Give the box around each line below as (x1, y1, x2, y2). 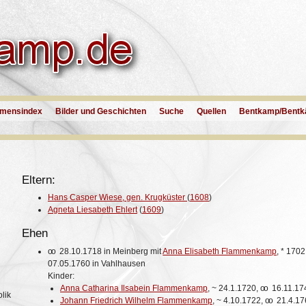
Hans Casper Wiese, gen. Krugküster (48, 193, 187, 203)
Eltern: (22, 173, 55, 186)
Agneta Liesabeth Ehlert (48, 205, 137, 215)
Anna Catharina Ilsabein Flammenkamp (60, 283, 208, 293)
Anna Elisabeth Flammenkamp (163, 246, 277, 256)
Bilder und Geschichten (55, 107, 146, 116)
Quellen (197, 107, 226, 116)
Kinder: (48, 270, 74, 281)
